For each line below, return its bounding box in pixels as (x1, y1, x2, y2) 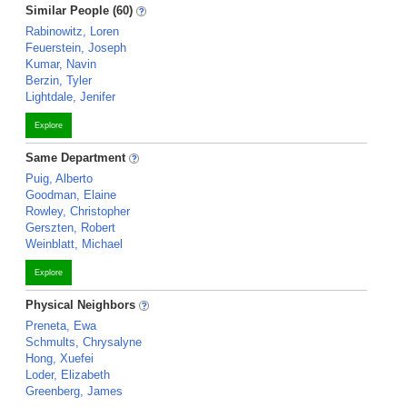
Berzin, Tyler (25, 74, 92, 87)
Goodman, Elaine (25, 188, 116, 202)
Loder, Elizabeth (25, 368, 110, 382)
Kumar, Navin (25, 57, 96, 71)
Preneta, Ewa (25, 319, 96, 333)
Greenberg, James (25, 384, 123, 398)
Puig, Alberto (25, 172, 93, 185)
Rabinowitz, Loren (25, 25, 119, 38)
